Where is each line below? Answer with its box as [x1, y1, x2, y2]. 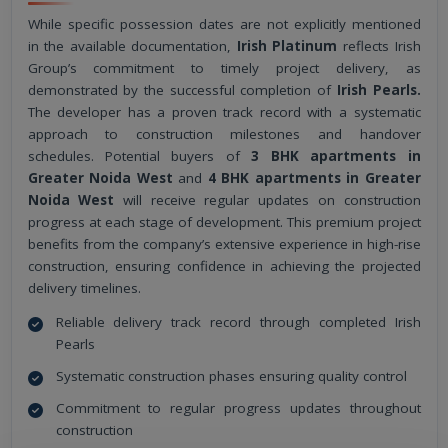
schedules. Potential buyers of [27, 147, 252, 166]
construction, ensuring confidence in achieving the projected [27, 257, 421, 276]
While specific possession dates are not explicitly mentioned [27, 15, 40, 34]
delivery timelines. [27, 279, 141, 298]
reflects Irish [337, 37, 421, 56]
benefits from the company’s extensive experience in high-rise [27, 235, 421, 254]
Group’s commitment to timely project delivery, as [27, 59, 421, 78]
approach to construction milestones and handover [27, 125, 421, 144]
